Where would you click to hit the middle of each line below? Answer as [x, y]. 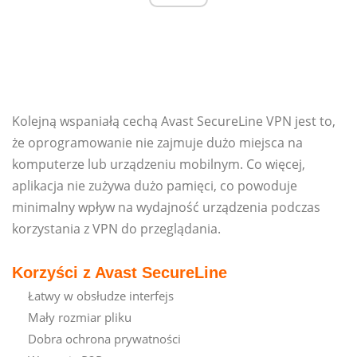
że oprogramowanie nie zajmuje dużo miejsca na [157, 143]
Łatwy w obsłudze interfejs [101, 296]
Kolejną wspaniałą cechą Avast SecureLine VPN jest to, [174, 122]
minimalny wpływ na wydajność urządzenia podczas [166, 208]
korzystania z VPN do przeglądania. [116, 229]
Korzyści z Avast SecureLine [120, 273]
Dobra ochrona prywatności [104, 339]
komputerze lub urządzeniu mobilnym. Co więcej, [159, 165]
